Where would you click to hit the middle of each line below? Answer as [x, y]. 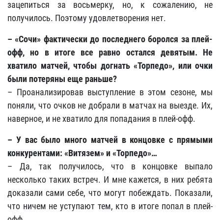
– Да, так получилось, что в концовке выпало [110, 166]
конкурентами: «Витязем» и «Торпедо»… [82, 153]
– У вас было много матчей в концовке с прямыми [110, 140]
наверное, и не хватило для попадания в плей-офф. [101, 119]
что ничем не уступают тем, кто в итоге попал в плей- [110, 206]
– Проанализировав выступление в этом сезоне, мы [110, 92]
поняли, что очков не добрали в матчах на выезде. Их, [110, 105]
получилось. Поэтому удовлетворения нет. [87, 18]
